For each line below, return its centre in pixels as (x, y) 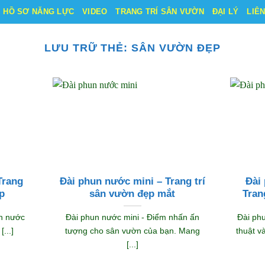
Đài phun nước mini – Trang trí (132, 181)
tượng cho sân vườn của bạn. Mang (132, 230)
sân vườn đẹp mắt (132, 193)
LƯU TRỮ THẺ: (88, 48)
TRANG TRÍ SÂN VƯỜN (160, 12)
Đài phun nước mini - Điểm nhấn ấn (132, 217)
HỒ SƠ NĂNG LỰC (39, 12)
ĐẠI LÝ (225, 12)
